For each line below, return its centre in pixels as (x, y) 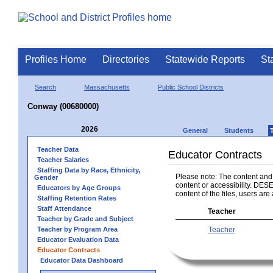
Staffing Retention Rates (77, 198)
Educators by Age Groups (79, 187)
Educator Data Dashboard (82, 260)
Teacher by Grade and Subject (85, 218)
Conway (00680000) (63, 106)
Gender (46, 177)
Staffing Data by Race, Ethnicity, (89, 170)
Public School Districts (191, 87)
